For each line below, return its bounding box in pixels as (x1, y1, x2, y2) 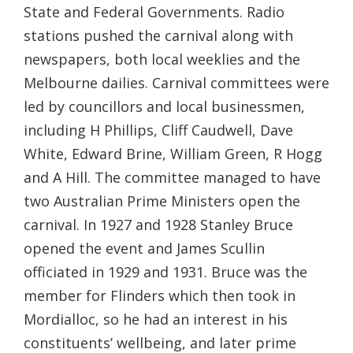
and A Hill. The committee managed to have (24, 168, 321, 188)
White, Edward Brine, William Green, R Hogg (24, 144, 322, 164)
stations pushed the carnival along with (24, 26, 293, 46)
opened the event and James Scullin (24, 239, 265, 258)
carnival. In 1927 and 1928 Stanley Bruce (24, 215, 293, 235)
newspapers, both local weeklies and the (24, 50, 300, 69)
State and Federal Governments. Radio (24, 2, 284, 22)
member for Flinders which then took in (24, 286, 295, 306)
